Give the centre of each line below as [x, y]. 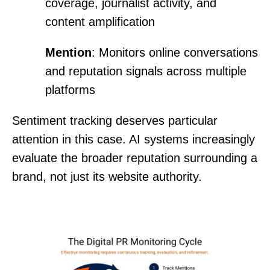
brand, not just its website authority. [107, 176]
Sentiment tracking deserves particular [115, 120]
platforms [70, 89]
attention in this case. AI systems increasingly [133, 139]
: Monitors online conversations [175, 52]
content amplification [100, 21]
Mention [68, 52]
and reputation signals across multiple [146, 71]
